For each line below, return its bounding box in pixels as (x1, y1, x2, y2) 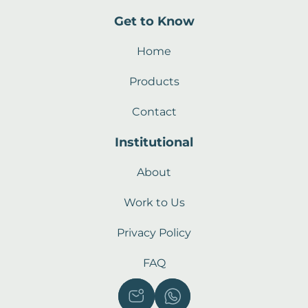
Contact (131, 105, 177, 119)
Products (129, 75, 179, 89)
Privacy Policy (117, 226, 191, 240)
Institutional (115, 135, 193, 151)
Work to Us (123, 196, 185, 210)
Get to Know (113, 14, 195, 30)
